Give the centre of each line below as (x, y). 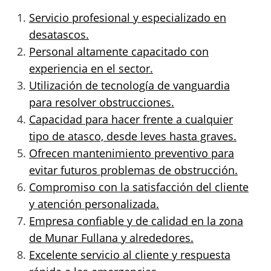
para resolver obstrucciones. (102, 102)
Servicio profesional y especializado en (128, 17)
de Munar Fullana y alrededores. (111, 237)
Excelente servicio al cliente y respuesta (130, 254)
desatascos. (59, 34)
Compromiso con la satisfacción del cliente (139, 187)
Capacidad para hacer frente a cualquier (131, 119)
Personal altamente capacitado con (119, 51)
